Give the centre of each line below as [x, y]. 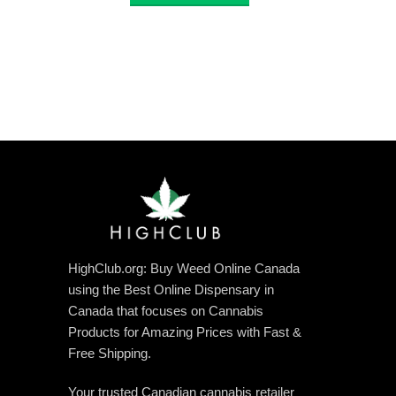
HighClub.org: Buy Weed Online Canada [183, 269]
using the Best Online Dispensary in [171, 290]
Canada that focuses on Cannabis [165, 311]
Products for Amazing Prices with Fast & [184, 332]
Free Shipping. [109, 354]
